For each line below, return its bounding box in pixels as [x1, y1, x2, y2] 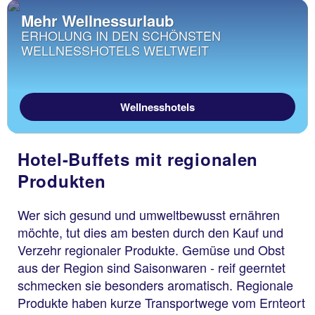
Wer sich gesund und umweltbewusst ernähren [18, 205, 280, 224]
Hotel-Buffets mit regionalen [18, 147, 259, 172]
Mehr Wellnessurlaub [21, 9, 174, 32]
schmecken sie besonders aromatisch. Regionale [18, 276, 293, 295]
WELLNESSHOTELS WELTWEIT [21, 41, 209, 60]
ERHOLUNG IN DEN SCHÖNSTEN [21, 26, 221, 45]
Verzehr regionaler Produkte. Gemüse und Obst [18, 240, 285, 259]
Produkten [18, 169, 106, 193]
